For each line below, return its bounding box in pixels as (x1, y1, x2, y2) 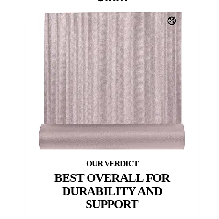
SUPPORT (86, 197, 138, 211)
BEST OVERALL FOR (54, 171, 170, 184)
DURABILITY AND (62, 184, 162, 197)
